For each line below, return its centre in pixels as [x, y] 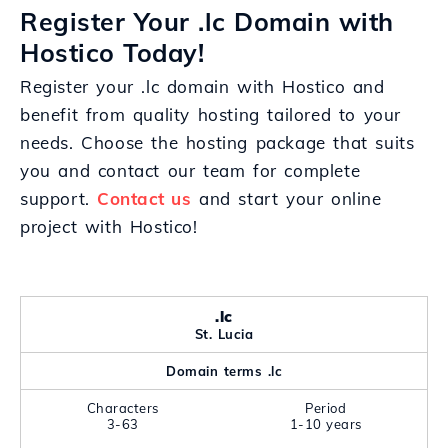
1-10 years [325, 424]
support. [59, 198]
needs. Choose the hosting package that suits [217, 142]
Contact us [144, 198]
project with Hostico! [109, 226]
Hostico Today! [112, 52]
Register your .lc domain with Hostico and [202, 86]
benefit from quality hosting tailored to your [211, 114]
